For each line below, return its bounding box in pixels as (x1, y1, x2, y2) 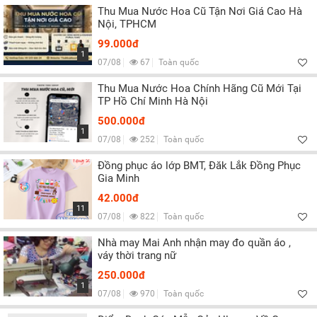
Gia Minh (98, 172, 140, 185)
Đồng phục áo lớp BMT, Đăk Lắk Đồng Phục (98, 159, 301, 172)
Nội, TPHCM (98, 18, 157, 30)
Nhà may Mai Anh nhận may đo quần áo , (98, 236, 292, 249)
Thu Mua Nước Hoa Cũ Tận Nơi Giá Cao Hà (98, 5, 303, 18)
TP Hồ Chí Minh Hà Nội (98, 95, 209, 108)
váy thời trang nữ (98, 249, 177, 262)
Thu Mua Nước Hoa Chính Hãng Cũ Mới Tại (98, 82, 302, 95)
